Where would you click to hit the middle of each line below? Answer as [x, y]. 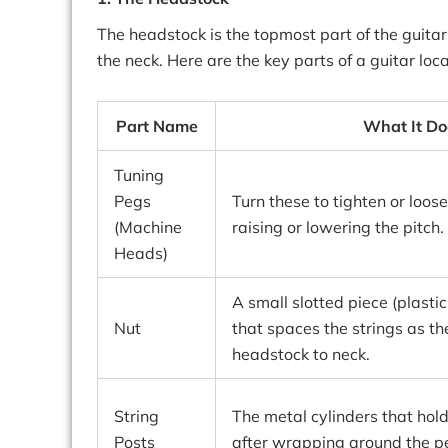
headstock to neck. [301, 354]
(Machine [148, 227]
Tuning [139, 175]
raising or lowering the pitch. [338, 227]
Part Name [156, 126]
